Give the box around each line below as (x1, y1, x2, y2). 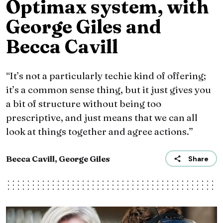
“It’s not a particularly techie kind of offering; (6, 70, 206, 82)
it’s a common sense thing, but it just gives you (6, 84, 211, 96)
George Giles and (6, 15, 161, 39)
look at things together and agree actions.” (6, 125, 193, 138)
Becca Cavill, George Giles (6, 153, 110, 164)
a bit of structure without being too (6, 98, 161, 110)
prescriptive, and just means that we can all (6, 111, 198, 124)
